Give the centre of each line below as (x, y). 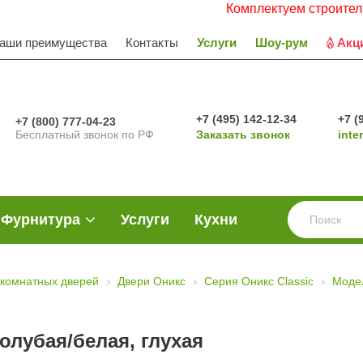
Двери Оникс (152, 282)
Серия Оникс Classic (259, 282)
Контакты (152, 42)
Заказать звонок (243, 135)
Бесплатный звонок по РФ (85, 135)
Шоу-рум (282, 42)
